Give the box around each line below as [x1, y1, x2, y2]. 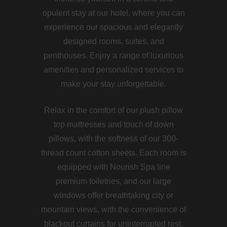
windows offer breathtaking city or [54, 191, 173, 200]
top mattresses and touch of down [53, 120, 174, 129]
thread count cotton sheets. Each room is [41, 148, 186, 157]
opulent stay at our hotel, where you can [42, 8, 185, 17]
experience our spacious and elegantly [44, 22, 183, 31]
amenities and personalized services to [44, 65, 183, 74]
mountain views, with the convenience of [41, 205, 186, 214]
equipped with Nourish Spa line [57, 162, 170, 171]
